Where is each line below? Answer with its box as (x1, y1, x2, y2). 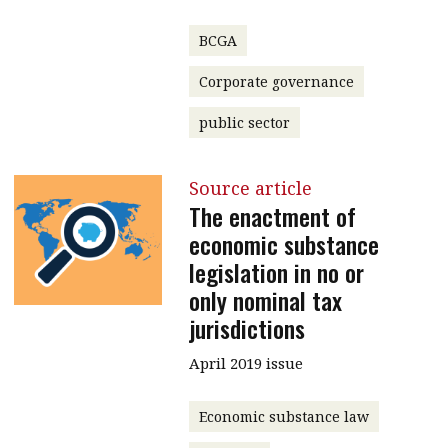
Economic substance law (198, 406, 369, 426)
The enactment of (188, 197, 356, 234)
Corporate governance (198, 71, 354, 91)
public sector (198, 112, 290, 132)
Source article (188, 175, 312, 200)
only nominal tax (188, 281, 342, 318)
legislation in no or (188, 253, 364, 290)
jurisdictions (188, 309, 305, 346)
